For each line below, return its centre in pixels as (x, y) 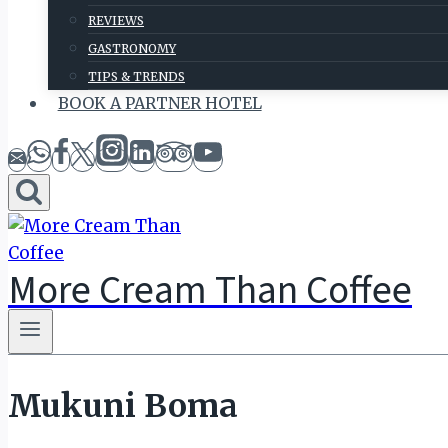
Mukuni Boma (123, 405)
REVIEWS (116, 20)
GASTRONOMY (132, 48)
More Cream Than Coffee (210, 287)
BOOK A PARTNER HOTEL (159, 103)
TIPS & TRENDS (136, 76)
